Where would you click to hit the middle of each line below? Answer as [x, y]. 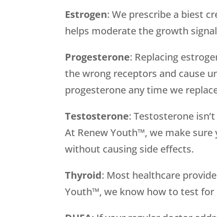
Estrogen [86, 15]
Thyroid [84, 175]
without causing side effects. [130, 149]
